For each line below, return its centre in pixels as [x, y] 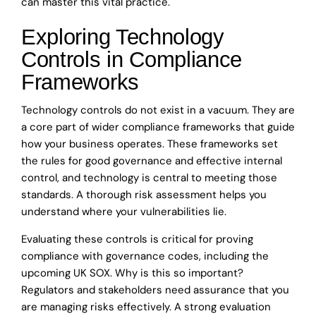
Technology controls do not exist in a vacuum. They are [158, 110]
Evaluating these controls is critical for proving [137, 239]
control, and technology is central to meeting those [149, 178]
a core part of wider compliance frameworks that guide [158, 127]
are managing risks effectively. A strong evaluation [146, 307]
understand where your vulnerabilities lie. [124, 212]
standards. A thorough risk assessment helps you [144, 195]
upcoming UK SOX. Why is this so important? [132, 273]
